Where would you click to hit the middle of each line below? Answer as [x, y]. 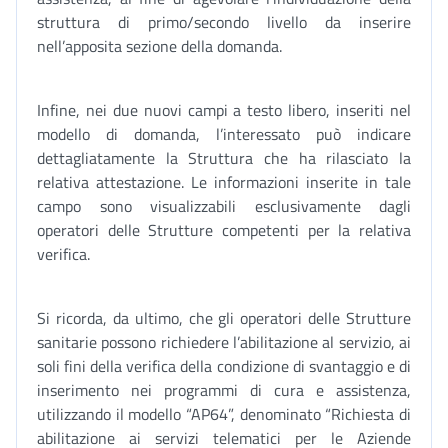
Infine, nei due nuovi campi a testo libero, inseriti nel [224, 110]
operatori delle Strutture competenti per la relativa [224, 230]
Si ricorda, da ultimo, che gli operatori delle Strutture [224, 318]
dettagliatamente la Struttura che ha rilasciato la [224, 158]
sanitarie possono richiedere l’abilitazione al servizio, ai [224, 342]
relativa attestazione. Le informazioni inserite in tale [224, 182]
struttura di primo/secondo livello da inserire [224, 22]
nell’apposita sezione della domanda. [159, 46]
